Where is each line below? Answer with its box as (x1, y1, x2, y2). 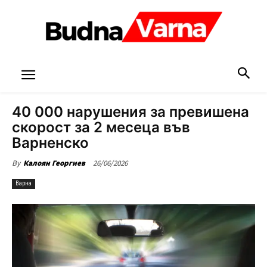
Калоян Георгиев (23, 158, 85, 168)
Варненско (12, 134, 89, 151)
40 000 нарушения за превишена (12, 103, 249, 120)
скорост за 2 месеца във (12, 119, 190, 136)
